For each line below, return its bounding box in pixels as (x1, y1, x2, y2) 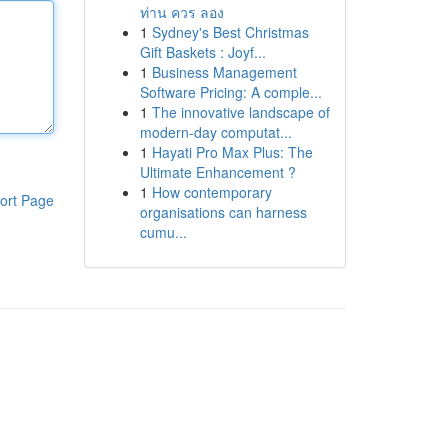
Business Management (151, 62, 297, 82)
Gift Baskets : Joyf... (139, 42, 266, 62)
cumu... (139, 222, 187, 242)
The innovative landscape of (151, 102, 330, 122)
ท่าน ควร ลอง (139, 2, 224, 22)
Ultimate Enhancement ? (139, 162, 296, 182)
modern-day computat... (139, 122, 292, 142)
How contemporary (151, 182, 272, 202)
